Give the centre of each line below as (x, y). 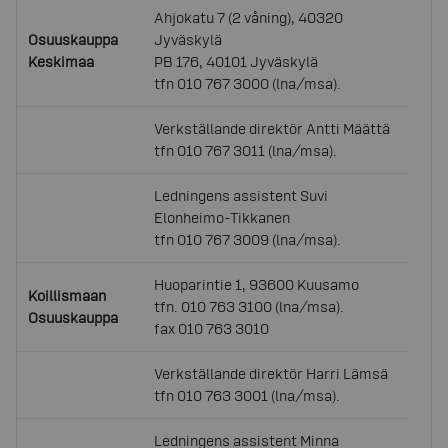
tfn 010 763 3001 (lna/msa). (247, 395)
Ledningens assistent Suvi (241, 195)
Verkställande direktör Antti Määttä (272, 128)
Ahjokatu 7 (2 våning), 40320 (249, 17)
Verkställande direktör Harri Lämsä (271, 373)
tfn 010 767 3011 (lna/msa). (246, 150)
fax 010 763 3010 (212, 328)
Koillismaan (67, 295)
